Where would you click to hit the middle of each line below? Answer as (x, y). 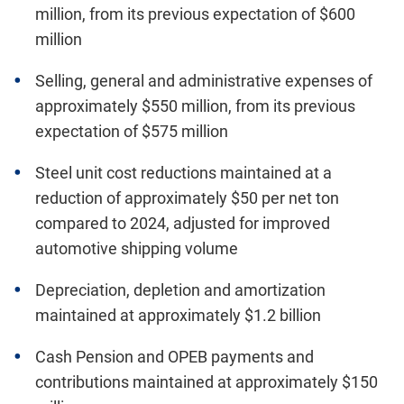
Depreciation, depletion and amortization (180, 290)
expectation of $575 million (132, 131)
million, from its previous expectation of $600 (195, 14)
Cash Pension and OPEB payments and (174, 357)
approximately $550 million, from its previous (195, 106)
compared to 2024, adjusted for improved (183, 223)
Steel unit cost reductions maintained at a (184, 173)
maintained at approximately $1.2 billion (178, 315)
